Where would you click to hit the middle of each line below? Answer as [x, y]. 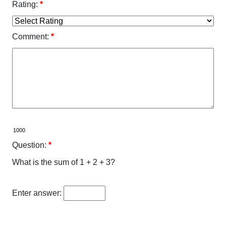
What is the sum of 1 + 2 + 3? [64, 162]
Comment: [31, 37]
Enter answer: [37, 193]
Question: [29, 145]
